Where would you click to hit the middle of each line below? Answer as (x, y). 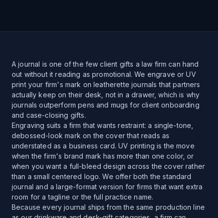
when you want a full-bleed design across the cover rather (109, 166)
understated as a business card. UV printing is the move (103, 146)
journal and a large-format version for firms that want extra (107, 187)
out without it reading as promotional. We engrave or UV (104, 74)
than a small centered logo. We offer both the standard (102, 176)
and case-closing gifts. (49, 115)
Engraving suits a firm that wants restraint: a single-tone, (103, 125)
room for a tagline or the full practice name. (83, 197)
